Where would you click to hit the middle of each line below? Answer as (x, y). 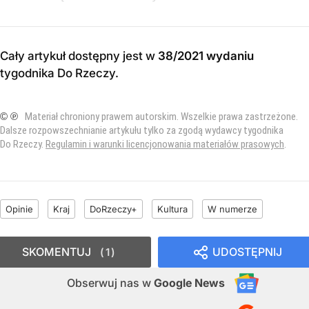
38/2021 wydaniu (206, 56)
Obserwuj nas (104, 282)
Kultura (172, 209)
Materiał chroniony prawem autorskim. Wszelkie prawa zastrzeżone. (161, 116)
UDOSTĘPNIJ (247, 251)
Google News (189, 282)
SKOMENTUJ (57, 251)
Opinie (19, 209)
